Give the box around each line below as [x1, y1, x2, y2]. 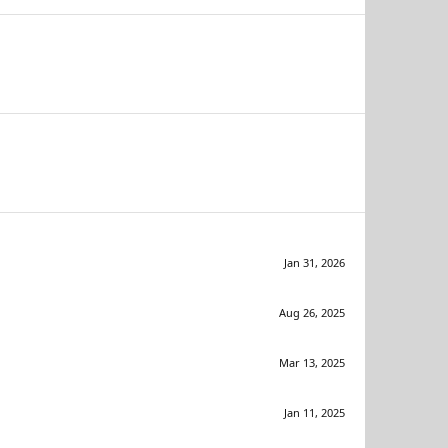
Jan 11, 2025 [284, 405, 345, 421]
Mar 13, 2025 [279, 355, 345, 371]
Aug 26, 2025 [279, 304, 345, 320]
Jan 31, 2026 [284, 254, 345, 270]
